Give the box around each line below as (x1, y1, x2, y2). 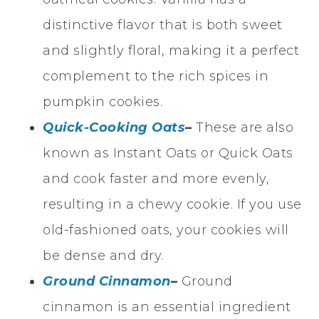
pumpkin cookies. (43, 93, 162, 110)
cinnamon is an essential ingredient (43, 298, 291, 315)
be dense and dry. (43, 247, 164, 263)
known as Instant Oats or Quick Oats (43, 145, 293, 161)
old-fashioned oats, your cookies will (43, 221, 289, 238)
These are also (196, 119, 293, 135)
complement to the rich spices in (43, 68, 268, 84)
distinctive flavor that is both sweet (43, 16, 283, 33)
